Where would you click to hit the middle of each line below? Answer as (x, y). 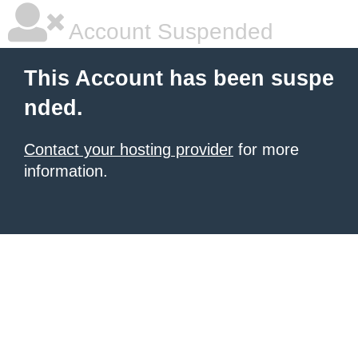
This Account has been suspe (179, 78)
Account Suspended (169, 32)
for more (266, 149)
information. (66, 171)
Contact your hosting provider (129, 149)
